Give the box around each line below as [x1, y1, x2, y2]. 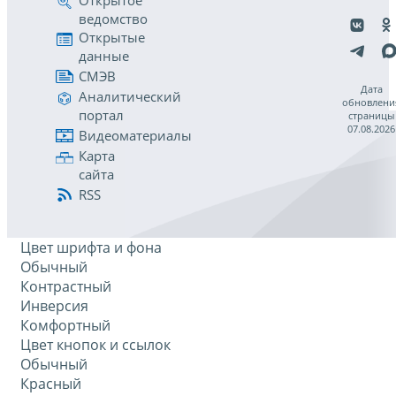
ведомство [79, 10, 148, 27]
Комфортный [20, 316, 110, 335]
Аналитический [79, 88, 181, 105]
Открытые [79, 28, 145, 46]
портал [79, 106, 124, 124]
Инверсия [20, 296, 88, 316]
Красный [20, 374, 81, 393]
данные [79, 47, 129, 65]
